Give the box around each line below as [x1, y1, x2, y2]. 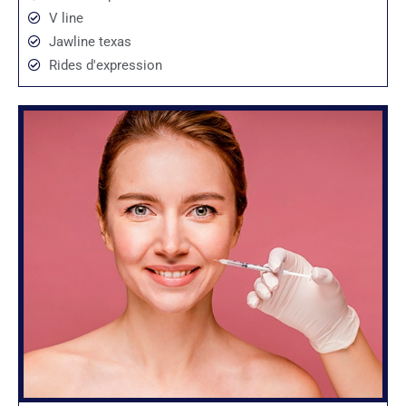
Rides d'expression [48, 57, 162, 74]
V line [48, 10, 83, 27]
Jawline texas [48, 34, 131, 51]
